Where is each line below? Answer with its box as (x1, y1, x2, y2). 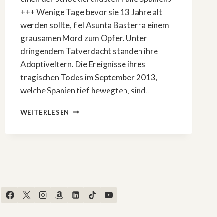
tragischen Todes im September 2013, (20, 72, 157, 82)
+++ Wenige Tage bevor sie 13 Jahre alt (20, 6, 162, 17)
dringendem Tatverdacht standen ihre (20, 46, 158, 56)
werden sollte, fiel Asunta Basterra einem (20, 19, 169, 30)
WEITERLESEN (20, 108, 70, 116)
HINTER (69, 197, 96, 205)
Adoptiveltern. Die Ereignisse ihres (20, 59, 145, 69)
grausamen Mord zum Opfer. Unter (20, 32, 147, 43)
